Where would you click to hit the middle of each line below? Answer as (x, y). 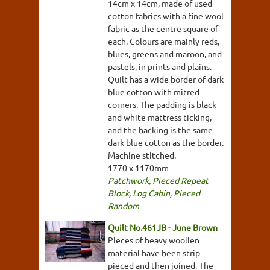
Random (124, 206)
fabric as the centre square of (163, 28)
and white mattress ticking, (160, 117)
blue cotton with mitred (154, 92)
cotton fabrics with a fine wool (166, 16)
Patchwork (128, 180)
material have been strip (154, 253)
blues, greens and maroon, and (165, 54)
